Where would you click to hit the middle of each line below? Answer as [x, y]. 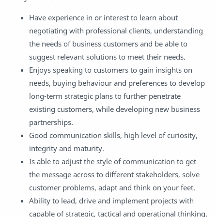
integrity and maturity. [67, 148]
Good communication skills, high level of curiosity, [113, 135]
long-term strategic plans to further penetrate [105, 96]
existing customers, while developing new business [115, 109]
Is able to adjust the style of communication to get [113, 161]
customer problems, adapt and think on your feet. [112, 187]
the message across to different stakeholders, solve [114, 174]
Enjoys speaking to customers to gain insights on [111, 70]
